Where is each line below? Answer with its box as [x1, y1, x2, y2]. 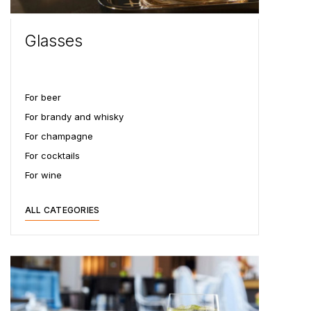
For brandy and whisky [25, 110, 124, 122]
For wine [25, 169, 62, 180]
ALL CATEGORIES [25, 204, 100, 215]
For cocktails [25, 149, 80, 161]
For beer [25, 91, 61, 103]
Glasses [25, 31, 83, 51]
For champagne [25, 130, 93, 142]
